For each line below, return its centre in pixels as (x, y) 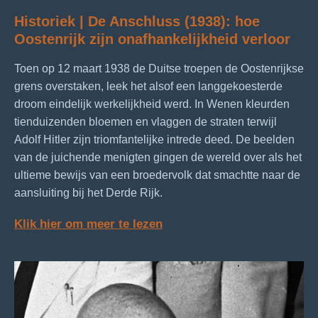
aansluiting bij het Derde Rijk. (88, 192)
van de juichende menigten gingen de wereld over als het (158, 157)
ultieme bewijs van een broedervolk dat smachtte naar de (157, 175)
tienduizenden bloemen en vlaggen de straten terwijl (146, 121)
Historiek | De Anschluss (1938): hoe (137, 21)
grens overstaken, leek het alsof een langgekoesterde (148, 86)
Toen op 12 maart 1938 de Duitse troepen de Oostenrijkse (159, 68)
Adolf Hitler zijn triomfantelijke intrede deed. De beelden (154, 139)
